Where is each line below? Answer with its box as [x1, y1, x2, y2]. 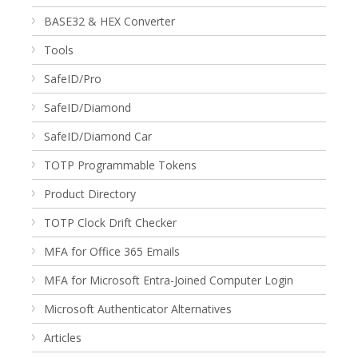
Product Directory [44, 186, 136, 201]
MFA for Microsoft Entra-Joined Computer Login [44, 272, 293, 288]
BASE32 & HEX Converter [44, 14, 175, 29]
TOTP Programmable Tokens [44, 157, 197, 173]
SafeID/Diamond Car [44, 129, 152, 144]
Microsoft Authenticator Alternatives [44, 301, 232, 316]
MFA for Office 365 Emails [44, 244, 180, 259]
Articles [44, 330, 82, 345]
